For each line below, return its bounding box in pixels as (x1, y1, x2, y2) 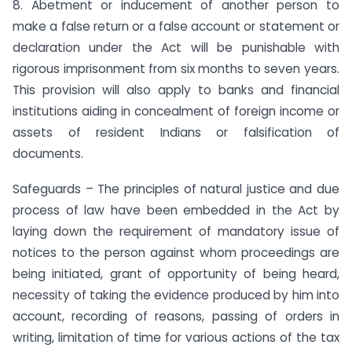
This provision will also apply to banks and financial (13, 82, 339, 98)
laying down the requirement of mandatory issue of (13, 222, 339, 240)
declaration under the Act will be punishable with (13, 39, 339, 56)
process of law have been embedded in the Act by (13, 201, 339, 218)
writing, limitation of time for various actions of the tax (13, 328, 339, 346)
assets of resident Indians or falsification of (13, 124, 339, 141)
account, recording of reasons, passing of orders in (13, 307, 339, 324)
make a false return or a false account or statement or (13, 18, 339, 35)
